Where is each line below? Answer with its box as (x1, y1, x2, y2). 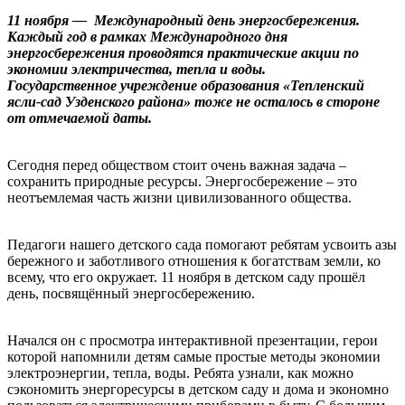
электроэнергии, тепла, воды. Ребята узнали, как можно (7, 364, 353, 381)
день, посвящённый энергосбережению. (7, 285, 255, 301)
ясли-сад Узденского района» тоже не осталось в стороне (7, 93, 380, 109)
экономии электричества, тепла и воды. (7, 61, 266, 77)
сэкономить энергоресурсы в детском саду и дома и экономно (7, 381, 389, 397)
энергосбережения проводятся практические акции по (7, 44, 359, 61)
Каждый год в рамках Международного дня (7, 28, 287, 44)
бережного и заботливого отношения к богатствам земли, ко (7, 252, 381, 268)
